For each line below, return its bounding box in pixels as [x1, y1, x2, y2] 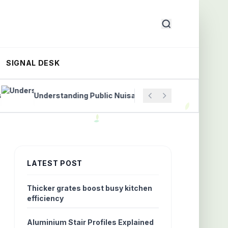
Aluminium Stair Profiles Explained [27, 218, 154, 226]
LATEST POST [27, 159, 83, 167]
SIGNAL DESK [6, 59, 60, 67]
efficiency [27, 194, 64, 203]
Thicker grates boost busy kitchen [27, 184, 153, 192]
